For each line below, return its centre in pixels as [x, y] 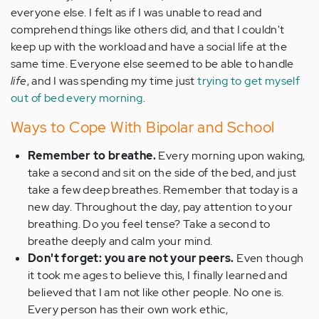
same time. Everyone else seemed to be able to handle [152, 64]
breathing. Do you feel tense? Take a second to [149, 224]
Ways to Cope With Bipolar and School [143, 127]
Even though [269, 258]
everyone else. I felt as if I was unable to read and [136, 12]
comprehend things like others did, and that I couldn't [148, 30]
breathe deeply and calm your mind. [120, 241]
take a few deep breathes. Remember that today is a [163, 190]
